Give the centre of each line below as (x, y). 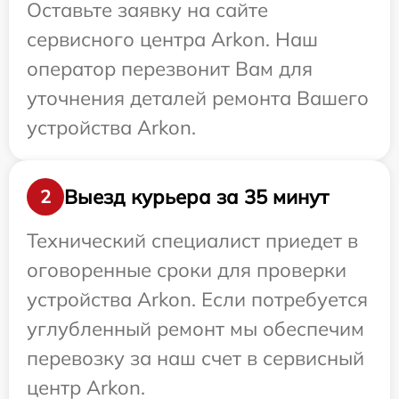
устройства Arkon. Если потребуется (197, 299)
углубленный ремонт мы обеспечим (195, 329)
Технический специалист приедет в (192, 240)
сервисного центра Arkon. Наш (172, 39)
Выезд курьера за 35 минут (196, 196)
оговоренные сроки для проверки (187, 270)
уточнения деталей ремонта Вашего (198, 98)
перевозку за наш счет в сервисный (195, 358)
